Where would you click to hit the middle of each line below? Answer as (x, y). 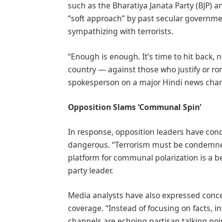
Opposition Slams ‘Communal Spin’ (135, 107)
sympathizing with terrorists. (121, 31)
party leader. (91, 170)
